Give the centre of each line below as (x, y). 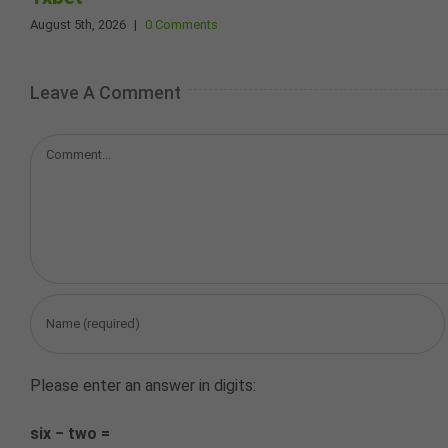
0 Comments (181, 25)
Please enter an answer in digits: (143, 385)
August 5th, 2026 (78, 25)
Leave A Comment (105, 92)
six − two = (70, 433)
